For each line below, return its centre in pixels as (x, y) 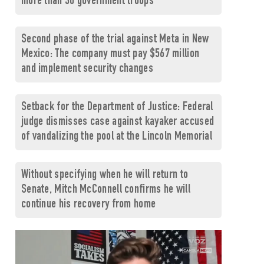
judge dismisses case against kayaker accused (118, 122)
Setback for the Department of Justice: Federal (117, 108)
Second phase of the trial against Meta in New (115, 40)
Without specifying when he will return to (105, 175)
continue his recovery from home (88, 205)
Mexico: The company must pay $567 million (110, 55)
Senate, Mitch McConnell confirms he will (105, 190)
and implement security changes (87, 69)
